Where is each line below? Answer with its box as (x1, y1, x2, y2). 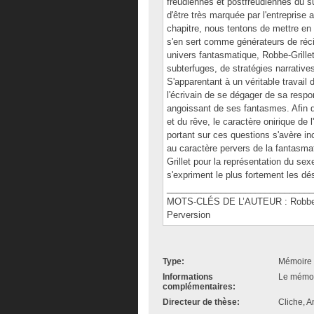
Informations (163, 272, 213, 282)
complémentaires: (163, 282, 235, 292)
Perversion (167, 210, 210, 220)
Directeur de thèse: (163, 297, 240, 307)
